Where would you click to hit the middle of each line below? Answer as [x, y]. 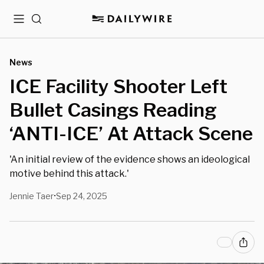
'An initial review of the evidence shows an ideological [130, 159]
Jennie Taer [32, 196]
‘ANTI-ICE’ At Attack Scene [131, 133]
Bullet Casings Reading [113, 110]
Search [46, 23]
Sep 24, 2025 [82, 196]
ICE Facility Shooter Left [118, 86]
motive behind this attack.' [69, 174]
